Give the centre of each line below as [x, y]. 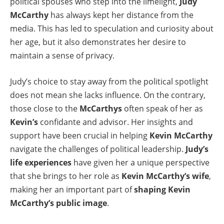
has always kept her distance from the [121, 15]
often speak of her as [162, 109]
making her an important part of [72, 190]
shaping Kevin [162, 190]
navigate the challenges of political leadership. [98, 149]
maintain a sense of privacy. [62, 56]
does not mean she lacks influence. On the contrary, [108, 95]
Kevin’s [24, 122]
